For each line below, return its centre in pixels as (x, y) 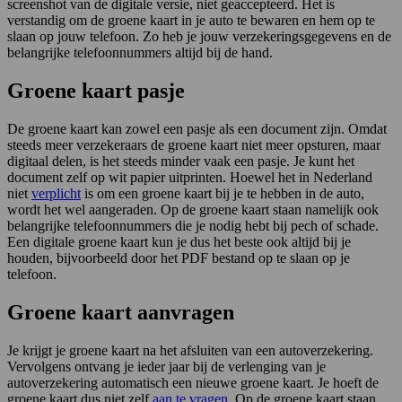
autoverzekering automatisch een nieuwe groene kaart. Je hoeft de (193, 382)
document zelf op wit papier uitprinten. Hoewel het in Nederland (190, 178)
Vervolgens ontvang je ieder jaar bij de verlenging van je (166, 366)
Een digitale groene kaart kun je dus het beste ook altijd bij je (179, 242)
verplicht (56, 194)
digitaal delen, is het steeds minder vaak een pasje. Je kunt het (181, 162)
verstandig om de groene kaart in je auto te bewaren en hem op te (191, 21)
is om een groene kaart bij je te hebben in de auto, (223, 194)
